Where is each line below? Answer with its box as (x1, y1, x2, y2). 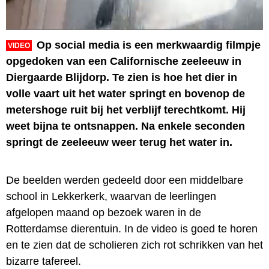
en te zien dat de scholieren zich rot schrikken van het (6, 238, 263, 251)
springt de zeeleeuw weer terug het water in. (6, 136, 232, 148)
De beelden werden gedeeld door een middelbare (6, 174, 243, 186)
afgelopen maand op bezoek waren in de (6, 206, 201, 219)
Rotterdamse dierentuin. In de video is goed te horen (6, 222, 258, 235)
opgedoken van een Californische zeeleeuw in (6, 55, 241, 67)
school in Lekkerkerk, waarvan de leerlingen (6, 190, 216, 202)
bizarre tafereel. (6, 255, 81, 267)
